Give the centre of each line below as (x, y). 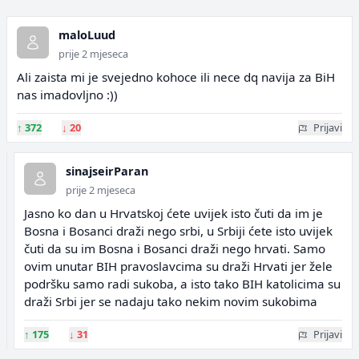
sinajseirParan (107, 171)
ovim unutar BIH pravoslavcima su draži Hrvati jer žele (178, 266)
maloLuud (87, 35)
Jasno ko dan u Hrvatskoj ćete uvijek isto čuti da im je (173, 213)
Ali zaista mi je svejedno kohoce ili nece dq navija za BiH (176, 77)
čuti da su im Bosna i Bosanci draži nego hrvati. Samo (175, 248)
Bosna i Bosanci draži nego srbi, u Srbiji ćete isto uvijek (178, 231)
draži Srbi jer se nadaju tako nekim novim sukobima (171, 301)
